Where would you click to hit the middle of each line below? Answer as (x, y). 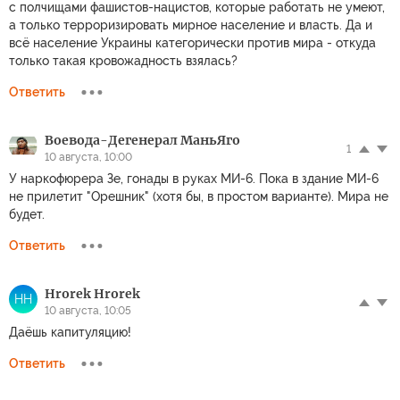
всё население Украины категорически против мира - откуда (192, 43)
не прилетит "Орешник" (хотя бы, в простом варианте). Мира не (199, 196)
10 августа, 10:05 (88, 311)
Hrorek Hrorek (92, 294)
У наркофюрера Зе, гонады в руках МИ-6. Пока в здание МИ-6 (194, 179)
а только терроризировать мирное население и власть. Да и (191, 25)
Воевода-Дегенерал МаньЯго (142, 140)
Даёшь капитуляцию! (70, 332)
